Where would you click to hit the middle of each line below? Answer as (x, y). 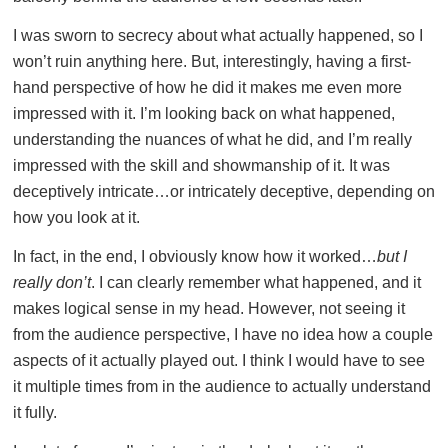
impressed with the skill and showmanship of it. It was (201, 166)
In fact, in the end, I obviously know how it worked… (195, 257)
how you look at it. (76, 218)
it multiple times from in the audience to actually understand (222, 387)
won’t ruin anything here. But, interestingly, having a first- (212, 62)
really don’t (52, 283)
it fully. (35, 413)
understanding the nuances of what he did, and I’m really (212, 140)
